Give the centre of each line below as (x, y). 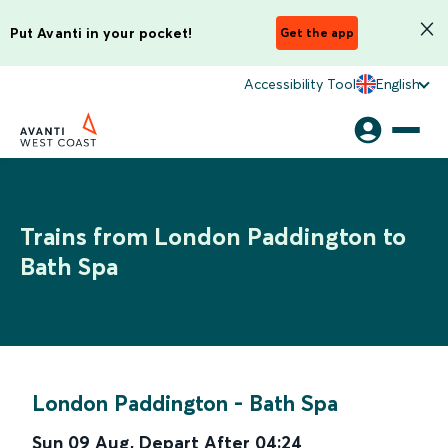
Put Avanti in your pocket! (101, 32)
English (397, 84)
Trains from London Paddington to (213, 236)
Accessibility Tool (300, 84)
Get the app (317, 32)
